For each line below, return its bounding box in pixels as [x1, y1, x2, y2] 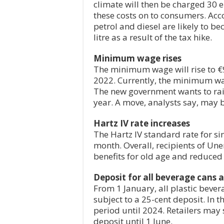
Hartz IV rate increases [93, 117, 190, 129]
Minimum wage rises [93, 52, 181, 64]
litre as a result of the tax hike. [93, 31, 212, 43]
